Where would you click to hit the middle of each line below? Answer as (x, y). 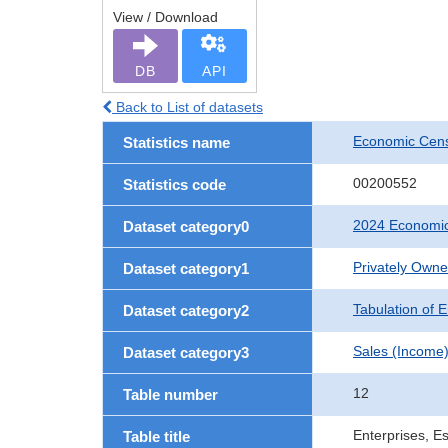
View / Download (165, 17)
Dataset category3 (186, 352)
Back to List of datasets (187, 107)
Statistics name (176, 142)
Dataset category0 (186, 226)
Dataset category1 (186, 268)
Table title (156, 436)
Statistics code (174, 184)
